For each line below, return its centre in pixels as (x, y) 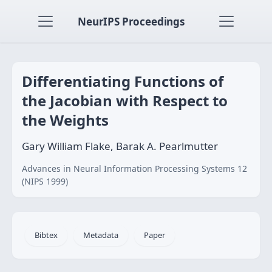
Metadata (101, 235)
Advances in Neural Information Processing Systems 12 (134, 168)
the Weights (65, 120)
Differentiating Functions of (123, 81)
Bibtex (46, 235)
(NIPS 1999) (45, 181)
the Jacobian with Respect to (125, 100)
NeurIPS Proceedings (131, 21)
